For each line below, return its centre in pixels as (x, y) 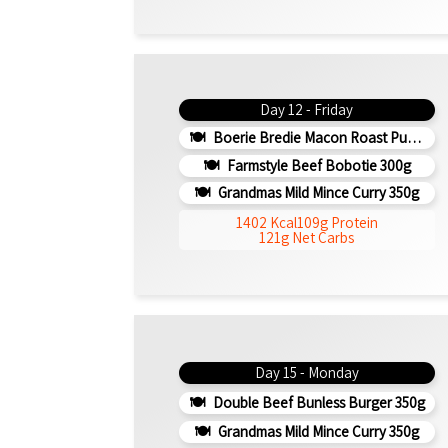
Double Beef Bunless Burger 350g (317, 402)
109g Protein (337, 222)
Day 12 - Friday (307, 110)
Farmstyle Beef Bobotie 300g (317, 165)
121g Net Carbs (307, 237)
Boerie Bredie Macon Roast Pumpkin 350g (308, 137)
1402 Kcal (266, 222)
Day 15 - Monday (306, 373)
